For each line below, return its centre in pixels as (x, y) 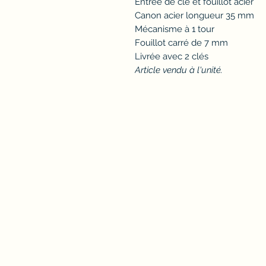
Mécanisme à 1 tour (175, 29)
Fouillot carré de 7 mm (181, 43)
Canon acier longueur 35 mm (194, 16)
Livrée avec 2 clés (172, 57)
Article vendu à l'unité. (179, 70)
